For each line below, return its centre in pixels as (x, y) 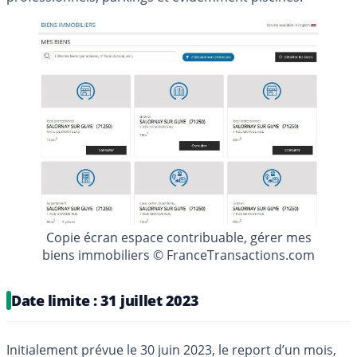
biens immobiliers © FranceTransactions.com (178, 255)
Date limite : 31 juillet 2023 (105, 300)
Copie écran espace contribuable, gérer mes (178, 237)
